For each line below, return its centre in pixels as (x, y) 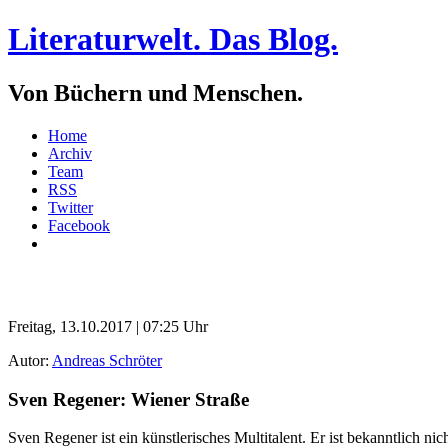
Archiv (70, 153)
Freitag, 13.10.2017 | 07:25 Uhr (108, 326)
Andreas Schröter (107, 360)
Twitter (70, 207)
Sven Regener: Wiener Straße (128, 399)
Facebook (79, 225)
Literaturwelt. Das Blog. (173, 39)
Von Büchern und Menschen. (155, 92)
